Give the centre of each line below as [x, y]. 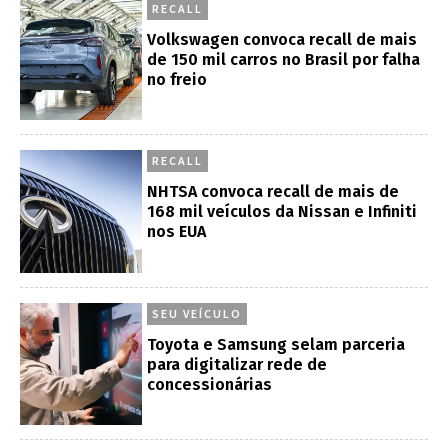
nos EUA [177, 232]
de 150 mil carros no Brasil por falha [284, 59]
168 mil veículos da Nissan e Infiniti [282, 212]
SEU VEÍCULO [197, 313]
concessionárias [210, 384]
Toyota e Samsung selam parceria [276, 344]
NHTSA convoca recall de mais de [273, 192]
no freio [177, 79]
